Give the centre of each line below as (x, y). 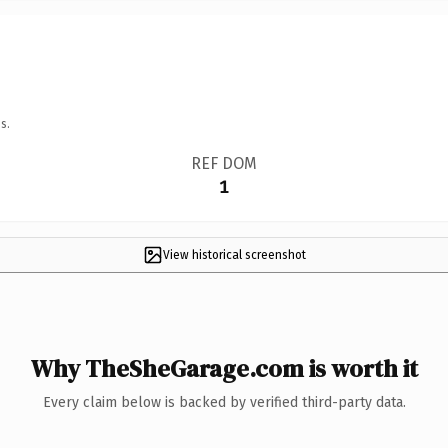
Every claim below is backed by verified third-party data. (224, 402)
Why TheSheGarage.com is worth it (224, 368)
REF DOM (223, 163)
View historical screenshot (234, 254)
